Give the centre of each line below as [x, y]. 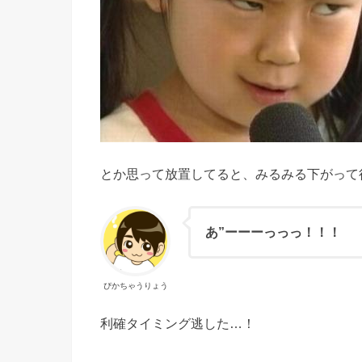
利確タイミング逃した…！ [178, 323]
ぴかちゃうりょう [135, 286]
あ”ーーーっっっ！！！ [274, 233]
